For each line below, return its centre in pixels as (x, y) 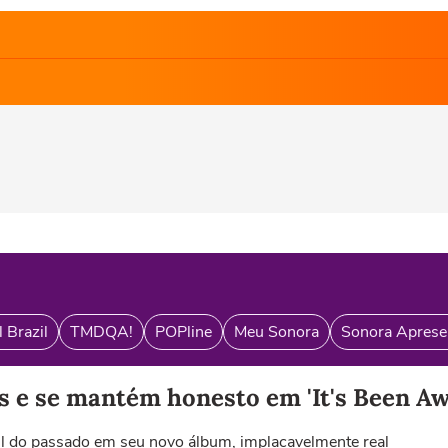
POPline (183, 332)
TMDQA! (101, 332)
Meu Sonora (276, 332)
